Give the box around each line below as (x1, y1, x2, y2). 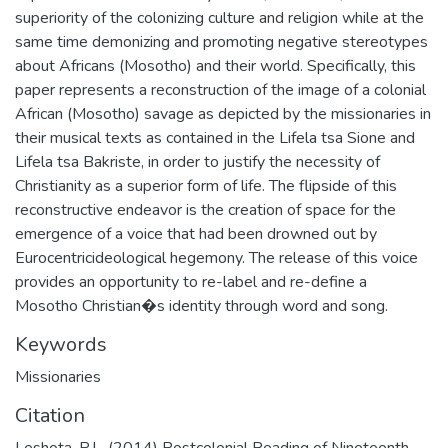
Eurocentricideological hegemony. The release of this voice (15, 246, 418, 269)
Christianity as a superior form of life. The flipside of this (15, 174, 397, 197)
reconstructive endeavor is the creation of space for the (15, 198, 396, 221)
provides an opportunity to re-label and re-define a (15, 270, 367, 293)
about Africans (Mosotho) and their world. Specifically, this (15, 54, 416, 77)
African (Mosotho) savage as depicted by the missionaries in (15, 102, 431, 125)
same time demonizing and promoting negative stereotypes (15, 30, 428, 53)
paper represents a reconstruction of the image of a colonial (15, 78, 426, 101)
